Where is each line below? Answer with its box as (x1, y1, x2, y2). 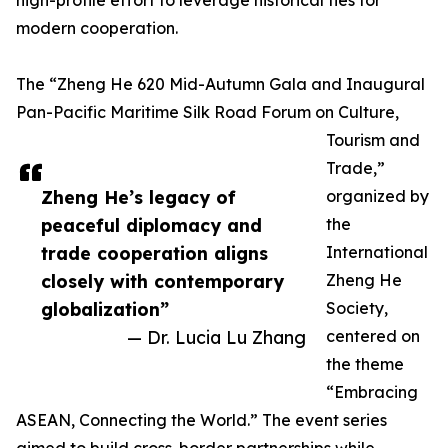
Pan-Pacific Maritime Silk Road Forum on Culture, (16, 102, 399, 123)
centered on (326, 326, 420, 347)
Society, (326, 298, 388, 319)
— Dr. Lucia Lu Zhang (127, 326, 306, 349)
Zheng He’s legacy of (41, 186, 236, 209)
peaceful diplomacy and (41, 214, 262, 237)
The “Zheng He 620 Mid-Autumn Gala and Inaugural (16, 74, 425, 95)
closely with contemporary (41, 270, 284, 293)
